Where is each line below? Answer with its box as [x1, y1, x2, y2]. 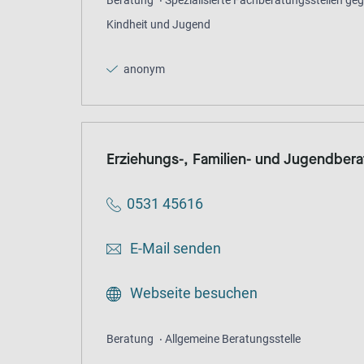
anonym [121, 63, 165, 76]
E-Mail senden [127, 240, 221, 258]
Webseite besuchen [127, 284, 258, 302]
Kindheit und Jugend [106, 18, 210, 32]
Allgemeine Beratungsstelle [165, 332, 301, 346]
